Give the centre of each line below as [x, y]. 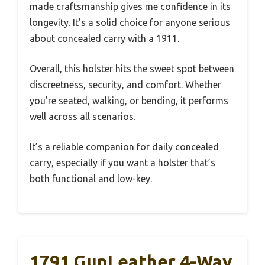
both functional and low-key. [91, 179]
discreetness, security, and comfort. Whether [125, 85]
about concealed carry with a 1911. [104, 38]
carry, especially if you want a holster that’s [122, 163]
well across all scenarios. [83, 117]
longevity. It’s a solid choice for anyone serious [130, 22]
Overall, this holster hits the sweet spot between [132, 69]
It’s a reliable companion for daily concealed [124, 147]
